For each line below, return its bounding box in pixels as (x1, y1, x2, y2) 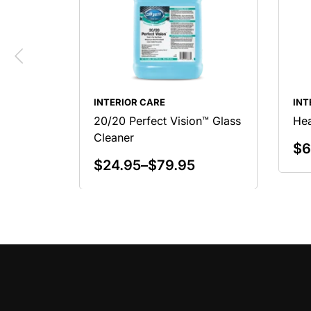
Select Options (133, 183, 203, 196)
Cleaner (94, 131, 134, 145)
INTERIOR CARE (94, 96, 165, 108)
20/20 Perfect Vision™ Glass (94, 114, 241, 128)
